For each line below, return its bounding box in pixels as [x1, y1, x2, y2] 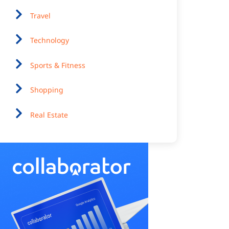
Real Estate [30, 109, 68, 120]
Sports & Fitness [30, 60, 85, 70]
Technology [30, 35, 69, 45]
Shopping [30, 85, 63, 95]
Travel [30, 10, 51, 20]
